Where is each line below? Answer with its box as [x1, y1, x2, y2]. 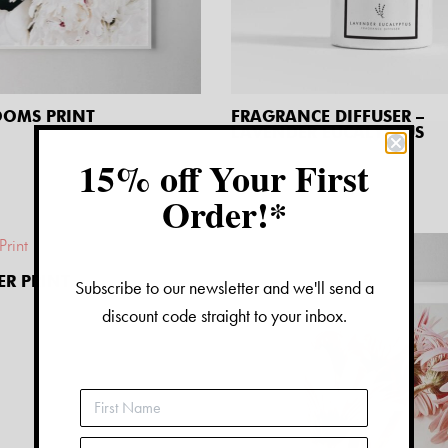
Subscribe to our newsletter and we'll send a [74, 275, 374, 299]
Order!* [161, 187, 287, 240]
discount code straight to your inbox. [101, 303, 347, 327]
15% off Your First [79, 151, 369, 204]
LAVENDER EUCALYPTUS [231, 122, 425, 142]
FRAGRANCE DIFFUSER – [231, 106, 425, 126]
